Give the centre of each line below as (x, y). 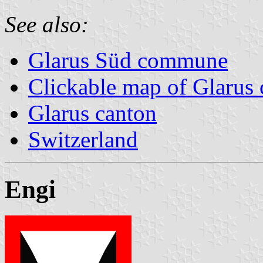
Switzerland (83, 139)
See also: (47, 24)
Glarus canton (92, 113)
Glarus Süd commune (128, 60)
